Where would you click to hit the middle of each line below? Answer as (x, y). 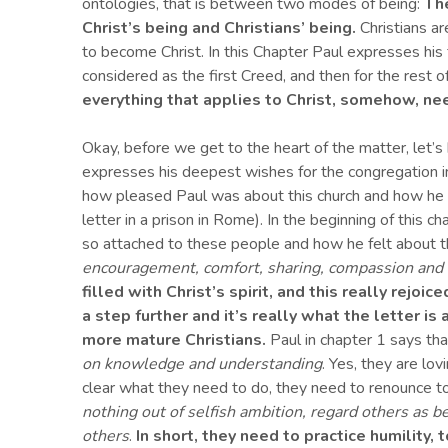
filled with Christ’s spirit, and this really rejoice (262, 292)
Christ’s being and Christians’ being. (219, 28)
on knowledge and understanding (202, 364)
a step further (135, 316)
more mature (131, 340)
